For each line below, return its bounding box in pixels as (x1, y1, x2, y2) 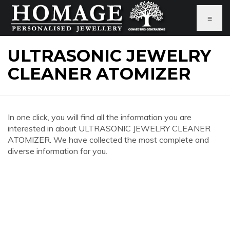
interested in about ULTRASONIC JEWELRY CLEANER (8, 123, 210, 133)
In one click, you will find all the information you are (8, 112, 191, 122)
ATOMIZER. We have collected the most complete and (8, 135, 209, 145)
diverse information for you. (8, 146, 107, 156)
